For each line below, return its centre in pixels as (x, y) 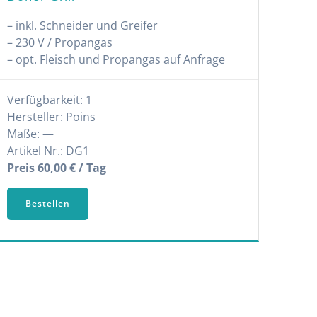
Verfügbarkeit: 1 (49, 100)
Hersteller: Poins (51, 117)
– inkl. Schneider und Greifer (82, 26)
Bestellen (47, 204)
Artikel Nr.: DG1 (48, 151)
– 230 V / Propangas (59, 43)
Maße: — (30, 134)
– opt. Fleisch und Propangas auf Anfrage (116, 60)
